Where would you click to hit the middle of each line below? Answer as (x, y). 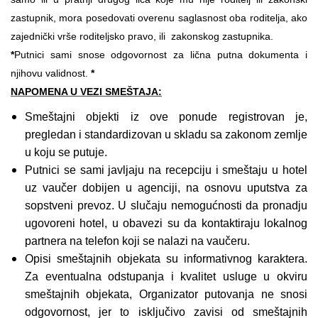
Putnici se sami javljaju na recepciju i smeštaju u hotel (166, 170)
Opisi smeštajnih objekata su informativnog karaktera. (166, 258)
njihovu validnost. (51, 73)
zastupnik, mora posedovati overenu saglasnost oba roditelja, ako (159, 17)
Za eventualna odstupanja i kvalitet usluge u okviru (166, 276)
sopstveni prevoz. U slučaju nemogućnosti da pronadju (166, 205)
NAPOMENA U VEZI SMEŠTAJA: (86, 91)
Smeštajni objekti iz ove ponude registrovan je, (166, 116)
